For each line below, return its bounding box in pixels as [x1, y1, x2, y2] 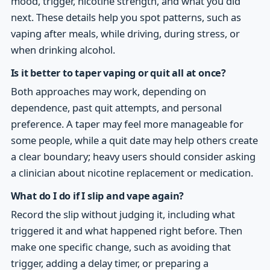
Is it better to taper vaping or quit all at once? [10, 66, 226, 80]
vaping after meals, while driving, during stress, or [10, 26, 240, 40]
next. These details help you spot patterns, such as [10, 10, 241, 24]
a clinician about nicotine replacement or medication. [10, 166, 253, 180]
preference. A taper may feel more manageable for [10, 117, 243, 131]
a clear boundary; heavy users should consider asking [10, 149, 256, 164]
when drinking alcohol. [10, 42, 115, 57]
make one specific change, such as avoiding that [10, 240, 231, 254]
